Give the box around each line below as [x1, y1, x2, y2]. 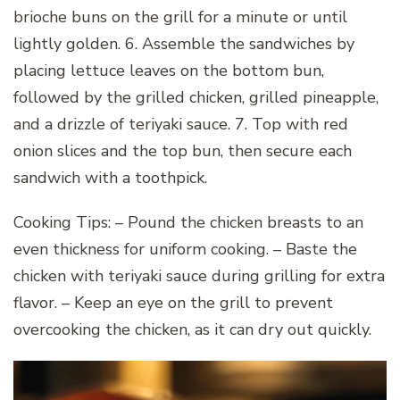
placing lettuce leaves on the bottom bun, [13, 60, 324, 82]
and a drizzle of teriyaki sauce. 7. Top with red [13, 113, 348, 136]
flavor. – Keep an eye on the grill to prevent [13, 292, 333, 314]
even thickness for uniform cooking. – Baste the [13, 238, 357, 261]
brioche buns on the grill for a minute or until [13, 6, 347, 29]
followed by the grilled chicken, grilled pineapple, [13, 87, 379, 109]
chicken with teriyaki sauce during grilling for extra [13, 265, 385, 287]
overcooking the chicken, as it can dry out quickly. [13, 319, 371, 341]
